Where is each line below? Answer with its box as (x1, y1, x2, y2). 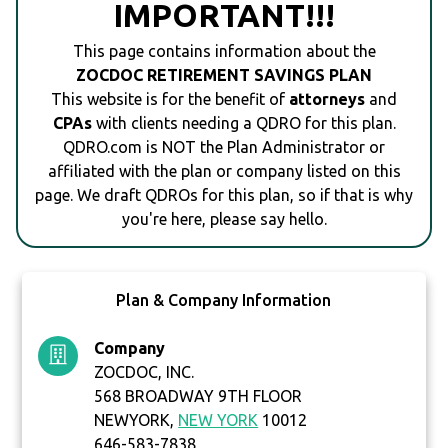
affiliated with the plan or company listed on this (47, 162, 401, 181)
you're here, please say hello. (121, 210, 327, 229)
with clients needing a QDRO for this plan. (91, 114, 396, 133)
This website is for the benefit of (51, 90, 289, 109)
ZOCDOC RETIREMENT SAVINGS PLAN (76, 66, 372, 85)
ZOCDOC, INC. (94, 363, 195, 382)
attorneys (289, 90, 365, 109)
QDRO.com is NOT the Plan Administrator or (63, 138, 385, 157)
